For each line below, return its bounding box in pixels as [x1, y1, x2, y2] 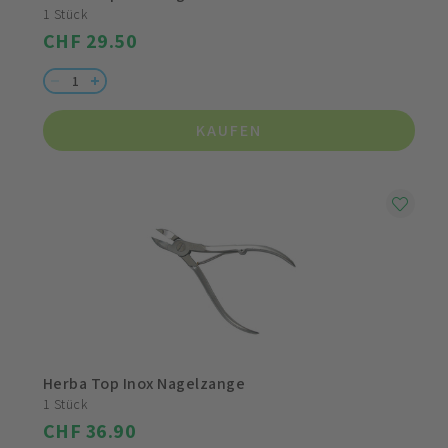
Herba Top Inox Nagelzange [43, 373, 246, 395]
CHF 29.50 [43, 28, 138, 55]
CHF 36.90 [43, 418, 137, 445]
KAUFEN [196, 120, 262, 142]
